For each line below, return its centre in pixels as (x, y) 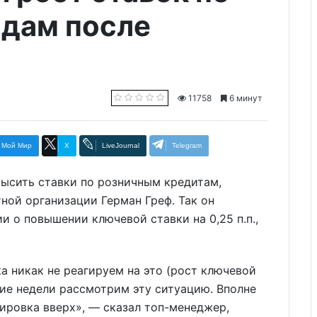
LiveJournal (121, 146)
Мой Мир (17, 146)
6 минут (244, 98)
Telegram (187, 146)
